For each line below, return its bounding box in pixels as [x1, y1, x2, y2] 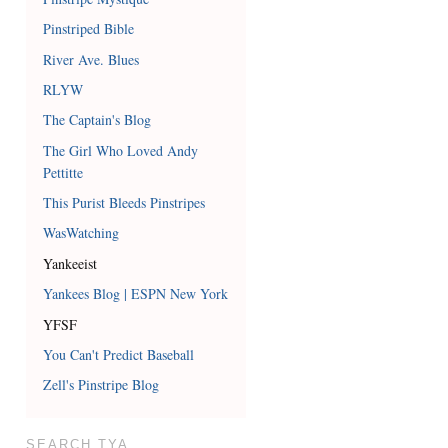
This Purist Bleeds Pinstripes [43, 193, 206, 213]
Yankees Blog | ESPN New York [43, 284, 229, 304]
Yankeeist [43, 253, 98, 273]
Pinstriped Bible [43, 19, 135, 39]
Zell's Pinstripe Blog [43, 375, 160, 395]
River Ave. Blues [43, 49, 140, 69]
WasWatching [43, 223, 120, 243]
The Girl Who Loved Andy [43, 140, 199, 160]
